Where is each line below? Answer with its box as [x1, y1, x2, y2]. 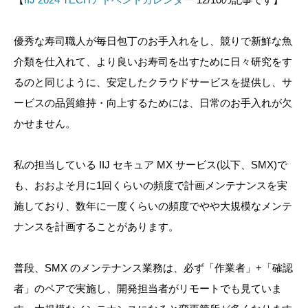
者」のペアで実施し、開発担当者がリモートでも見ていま [14, 282, 282, 294]
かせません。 [14, 117, 76, 129]
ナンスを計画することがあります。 [14, 220, 179, 232]
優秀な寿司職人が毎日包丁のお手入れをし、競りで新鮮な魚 [14, 34, 292, 47]
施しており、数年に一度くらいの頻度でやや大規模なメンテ [14, 199, 292, 212]
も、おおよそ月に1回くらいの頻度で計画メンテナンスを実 [14, 179, 287, 191]
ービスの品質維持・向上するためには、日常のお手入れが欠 [14, 96, 292, 109]
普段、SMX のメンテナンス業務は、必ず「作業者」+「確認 [14, 261, 293, 274]
